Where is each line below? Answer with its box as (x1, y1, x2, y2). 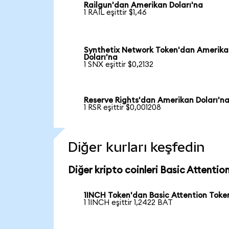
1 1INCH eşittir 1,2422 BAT (84, 198, 173, 207)
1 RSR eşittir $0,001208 (84, 104, 162, 112)
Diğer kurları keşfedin (67, 139, 204, 155)
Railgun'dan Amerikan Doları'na (84, 2, 203, 10)
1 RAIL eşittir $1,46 (84, 9, 147, 17)
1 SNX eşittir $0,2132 (84, 61, 154, 69)
